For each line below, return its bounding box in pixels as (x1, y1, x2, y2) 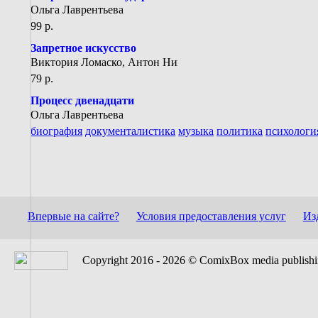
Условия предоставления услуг (136, 209, 286, 222)
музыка (178, 124, 214, 137)
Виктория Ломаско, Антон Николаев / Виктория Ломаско (31, 55, 310, 68)
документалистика (85, 124, 176, 137)
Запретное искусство (31, 41, 137, 54)
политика (216, 124, 263, 137)
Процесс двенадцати (31, 94, 135, 106)
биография (31, 124, 83, 137)
